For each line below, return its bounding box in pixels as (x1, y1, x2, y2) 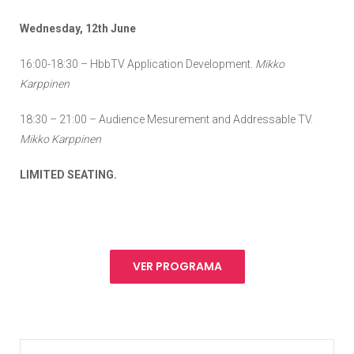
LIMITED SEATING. (20, 168, 117, 182)
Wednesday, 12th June (20, 22, 136, 36)
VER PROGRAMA (132, 258, 222, 275)
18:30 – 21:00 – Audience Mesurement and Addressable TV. (20, 113, 313, 126)
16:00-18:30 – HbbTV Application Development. (20, 58, 255, 71)
